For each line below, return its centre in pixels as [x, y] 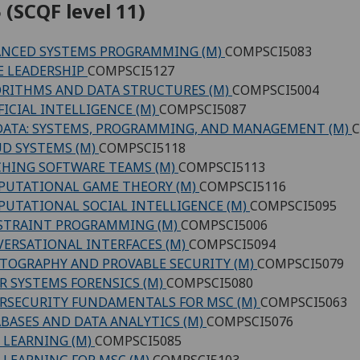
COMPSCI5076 [250, 321]
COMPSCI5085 [138, 340]
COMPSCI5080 [210, 282]
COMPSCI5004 [276, 90]
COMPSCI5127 [131, 70]
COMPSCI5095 [293, 205]
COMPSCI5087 [202, 109]
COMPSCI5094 [232, 244]
